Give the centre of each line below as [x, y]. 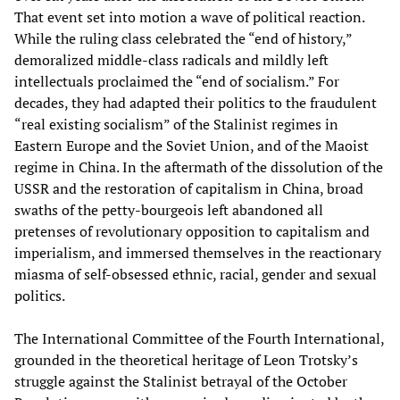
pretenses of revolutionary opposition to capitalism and [192, 231]
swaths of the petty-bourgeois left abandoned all [169, 209]
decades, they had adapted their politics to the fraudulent [196, 102]
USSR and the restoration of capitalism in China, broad [189, 188]
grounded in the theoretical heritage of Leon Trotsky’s [186, 359]
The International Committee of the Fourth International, [199, 338]
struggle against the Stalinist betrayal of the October [181, 381]
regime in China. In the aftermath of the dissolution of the [199, 167]
